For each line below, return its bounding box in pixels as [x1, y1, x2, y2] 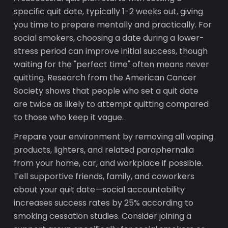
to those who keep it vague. [14, 111, 124, 123]
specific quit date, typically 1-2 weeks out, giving [14, 6, 204, 17]
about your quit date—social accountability [14, 184, 185, 195]
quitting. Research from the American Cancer [14, 72, 197, 83]
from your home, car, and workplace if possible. [14, 157, 204, 169]
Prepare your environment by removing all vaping [14, 131, 214, 142]
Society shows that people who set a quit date [14, 85, 199, 97]
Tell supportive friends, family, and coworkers [14, 170, 195, 182]
